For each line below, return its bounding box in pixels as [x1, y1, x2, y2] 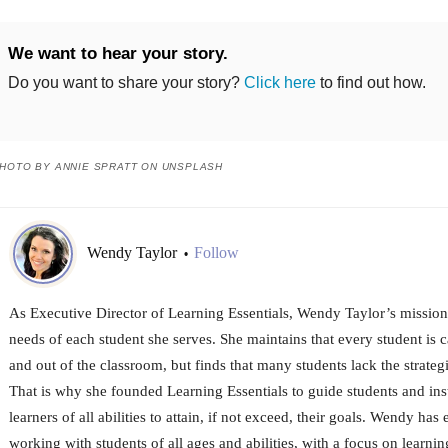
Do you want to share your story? [7, 73, 244, 91]
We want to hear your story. [7, 43, 228, 63]
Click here [243, 73, 316, 91]
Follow [193, 244, 239, 262]
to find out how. [315, 73, 426, 91]
